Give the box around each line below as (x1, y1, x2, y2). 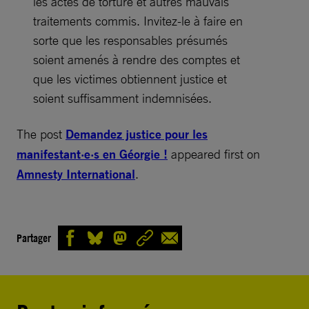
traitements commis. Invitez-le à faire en (33, 13, 243, 28)
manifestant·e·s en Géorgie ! (17, 146, 168, 162)
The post (17, 126, 66, 141)
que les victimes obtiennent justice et (33, 71, 227, 86)
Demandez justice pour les (66, 126, 208, 142)
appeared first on (168, 146, 260, 161)
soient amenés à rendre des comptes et (33, 52, 240, 67)
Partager (17, 230, 51, 245)
